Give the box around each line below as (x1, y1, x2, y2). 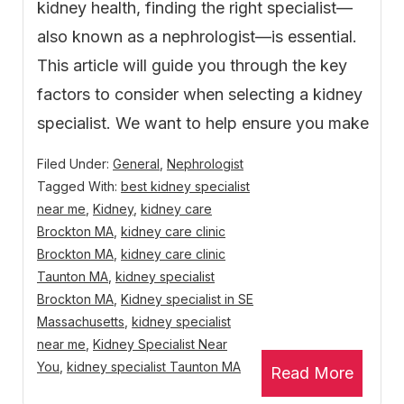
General (113, 156, 160, 172)
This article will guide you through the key (37, 56, 347, 76)
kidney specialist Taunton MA (67, 359, 241, 375)
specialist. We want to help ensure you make (37, 114, 369, 133)
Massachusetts (37, 314, 124, 330)
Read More (271, 363, 353, 383)
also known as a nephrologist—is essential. (37, 27, 357, 47)
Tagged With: (37, 179, 121, 195)
